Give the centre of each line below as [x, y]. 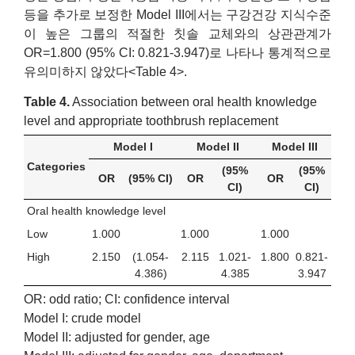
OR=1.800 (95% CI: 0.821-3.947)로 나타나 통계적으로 [177, 53]
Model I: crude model [82, 318]
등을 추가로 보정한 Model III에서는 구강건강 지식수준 [177, 15]
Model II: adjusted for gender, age [117, 337]
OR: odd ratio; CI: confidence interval [127, 299]
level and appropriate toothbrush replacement [151, 121]
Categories [56, 166]
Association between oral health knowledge [193, 102]
